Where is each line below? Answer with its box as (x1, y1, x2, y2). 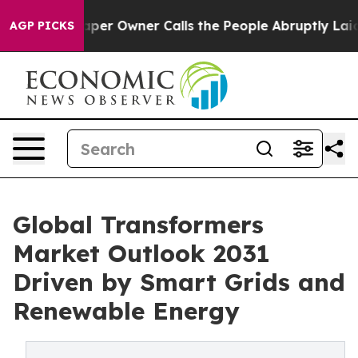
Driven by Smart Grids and (13, 267, 345, 297)
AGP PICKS (10, 18, 74, 33)
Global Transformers (13, 209, 264, 240)
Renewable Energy (13, 296, 240, 326)
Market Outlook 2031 (13, 238, 270, 268)
